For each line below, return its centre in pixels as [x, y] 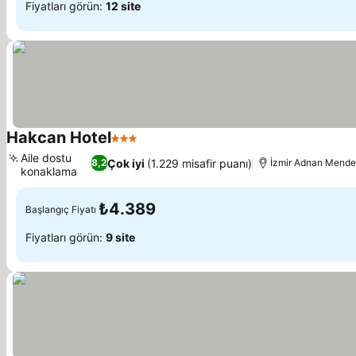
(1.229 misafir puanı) [199, 163]
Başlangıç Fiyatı [61, 209]
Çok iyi [126, 163]
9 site [120, 237]
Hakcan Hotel [59, 137]
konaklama [49, 171]
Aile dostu [46, 158]
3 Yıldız [133, 146]
